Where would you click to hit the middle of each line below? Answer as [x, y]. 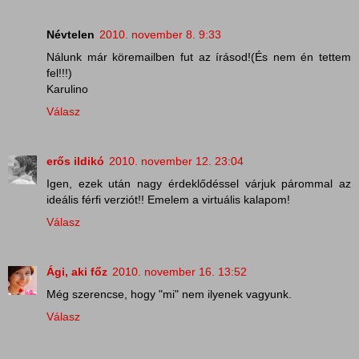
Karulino [67, 89]
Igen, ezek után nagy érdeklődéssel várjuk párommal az [199, 184]
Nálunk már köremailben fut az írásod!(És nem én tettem [199, 57]
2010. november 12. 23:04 [176, 161]
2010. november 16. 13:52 [179, 272]
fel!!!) [59, 73]
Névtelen [71, 35]
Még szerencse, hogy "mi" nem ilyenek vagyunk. [169, 294]
